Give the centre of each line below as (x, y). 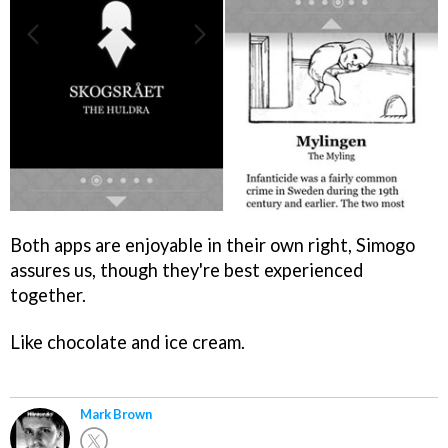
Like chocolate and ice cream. (127, 342)
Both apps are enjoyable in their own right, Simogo (212, 245)
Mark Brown (116, 413)
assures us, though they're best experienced (186, 270)
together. (48, 295)
